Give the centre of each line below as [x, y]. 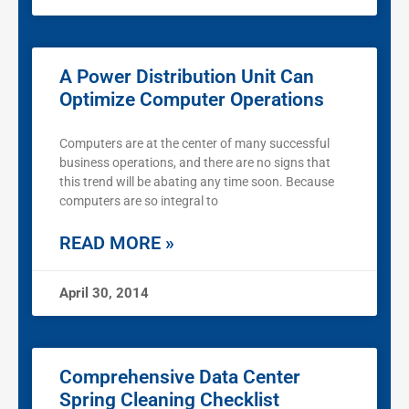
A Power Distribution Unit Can [187, 77]
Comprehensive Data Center [180, 378]
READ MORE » [117, 243]
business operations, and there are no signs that [195, 163]
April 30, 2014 [104, 294]
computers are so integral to [139, 201]
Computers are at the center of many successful [194, 144]
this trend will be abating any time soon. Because [197, 182]
